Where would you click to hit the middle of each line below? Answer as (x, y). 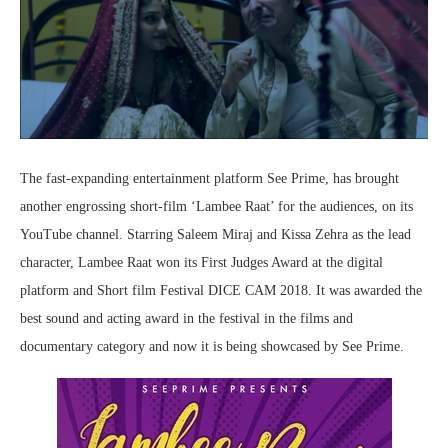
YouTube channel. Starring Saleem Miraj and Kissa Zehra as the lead (215, 234)
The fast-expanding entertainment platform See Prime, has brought (209, 178)
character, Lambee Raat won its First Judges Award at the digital (201, 262)
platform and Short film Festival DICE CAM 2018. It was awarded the (221, 290)
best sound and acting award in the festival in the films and (186, 318)
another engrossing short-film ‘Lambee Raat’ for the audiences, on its (216, 206)
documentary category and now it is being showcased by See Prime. (212, 346)
